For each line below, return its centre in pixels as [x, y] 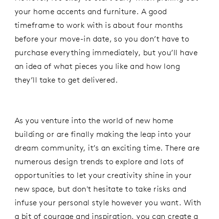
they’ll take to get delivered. [67, 79]
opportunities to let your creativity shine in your [103, 175]
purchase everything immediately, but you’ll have [106, 52]
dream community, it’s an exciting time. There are [107, 147]
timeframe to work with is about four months [99, 25]
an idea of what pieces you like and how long [98, 66]
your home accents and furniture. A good [91, 11]
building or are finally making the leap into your [103, 134]
